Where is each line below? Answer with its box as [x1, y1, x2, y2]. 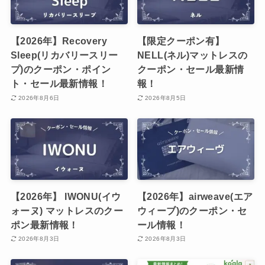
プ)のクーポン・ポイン [10, 64, 111, 75]
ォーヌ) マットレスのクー [10, 205, 124, 216]
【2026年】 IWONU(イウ [10, 190, 121, 202]
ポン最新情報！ [10, 219, 79, 230]
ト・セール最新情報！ [10, 78, 108, 89]
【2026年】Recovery [10, 35, 107, 47]
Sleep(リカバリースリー [10, 50, 118, 61]
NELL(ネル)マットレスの [137, 50, 248, 61]
